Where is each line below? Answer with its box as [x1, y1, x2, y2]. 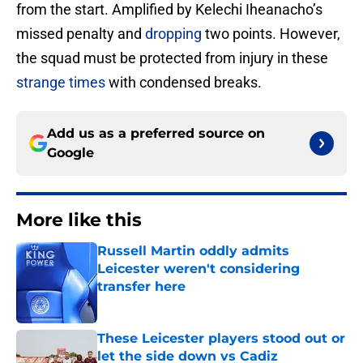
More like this [16, 209, 142, 232]
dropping [145, 25, 202, 43]
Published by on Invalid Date [96, 296, 237, 310]
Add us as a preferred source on [47, 126, 265, 142]
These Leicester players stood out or [97, 331, 345, 347]
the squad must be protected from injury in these [16, 49, 328, 67]
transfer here [97, 279, 186, 295]
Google [47, 145, 94, 161]
